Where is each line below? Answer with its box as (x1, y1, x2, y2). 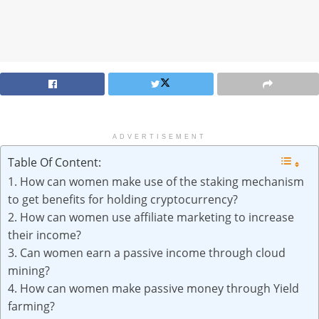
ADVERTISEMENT (113, 132, 206, 140)
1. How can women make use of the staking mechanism (8, 173, 304, 189)
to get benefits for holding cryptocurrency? (8, 191, 238, 207)
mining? (8, 262, 50, 278)
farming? (8, 298, 55, 314)
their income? (8, 226, 81, 243)
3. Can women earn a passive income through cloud (8, 244, 286, 261)
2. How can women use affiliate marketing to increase (8, 209, 294, 225)
